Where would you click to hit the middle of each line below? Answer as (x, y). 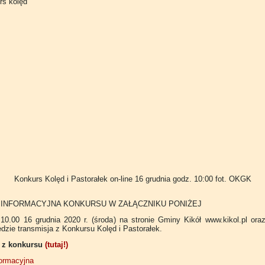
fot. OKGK (233, 179)
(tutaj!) (56, 245)
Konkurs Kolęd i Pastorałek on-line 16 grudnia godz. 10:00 (113, 179)
